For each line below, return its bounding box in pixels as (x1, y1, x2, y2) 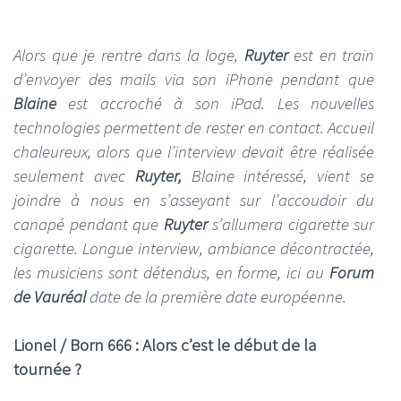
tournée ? (13, 357, 81, 380)
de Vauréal (13, 286, 90, 307)
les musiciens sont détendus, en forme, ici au (13, 261, 329, 283)
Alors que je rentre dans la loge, (13, 44, 244, 65)
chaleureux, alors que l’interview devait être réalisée (13, 141, 374, 162)
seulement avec (13, 165, 135, 186)
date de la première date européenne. (90, 286, 346, 307)
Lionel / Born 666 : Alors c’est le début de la (13, 333, 316, 355)
